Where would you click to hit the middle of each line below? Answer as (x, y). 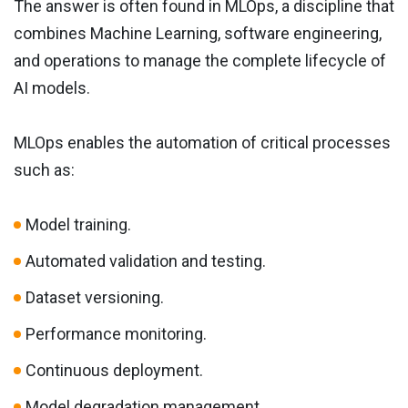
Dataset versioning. (95, 298)
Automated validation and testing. (146, 261)
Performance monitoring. (116, 334)
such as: (44, 170)
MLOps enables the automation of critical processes (202, 143)
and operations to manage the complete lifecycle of (200, 61)
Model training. (78, 225)
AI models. (52, 88)
